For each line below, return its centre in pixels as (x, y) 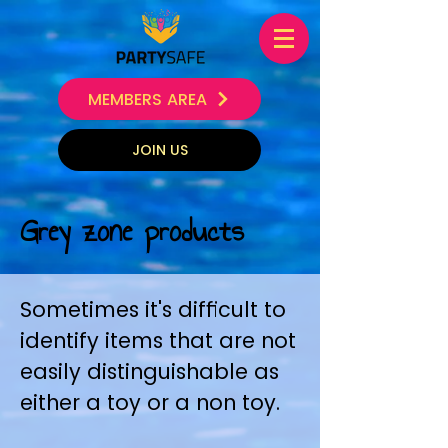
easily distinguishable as (149, 371)
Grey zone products (132, 231)
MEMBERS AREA (147, 99)
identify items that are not (158, 340)
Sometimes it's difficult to (153, 309)
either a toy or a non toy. (150, 402)
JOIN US (159, 149)
